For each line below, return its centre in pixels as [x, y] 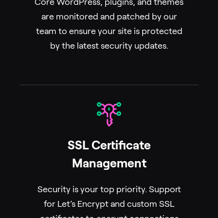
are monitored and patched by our [109, 17]
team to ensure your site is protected [109, 31]
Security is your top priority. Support [109, 190]
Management [109, 163]
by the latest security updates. [109, 46]
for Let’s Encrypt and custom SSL [109, 204]
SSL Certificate [109, 145]
